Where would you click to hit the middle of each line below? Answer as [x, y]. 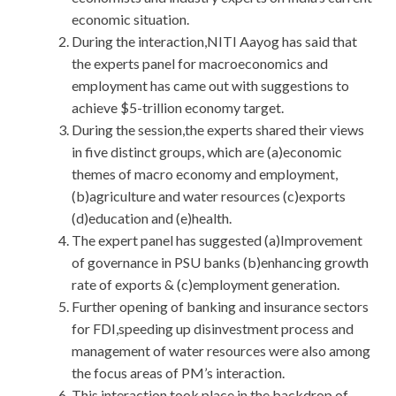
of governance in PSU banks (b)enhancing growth [220, 263]
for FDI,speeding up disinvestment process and [213, 329]
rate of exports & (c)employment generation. [206, 285]
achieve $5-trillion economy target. [178, 108]
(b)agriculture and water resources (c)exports [209, 196]
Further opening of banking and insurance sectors [220, 307]
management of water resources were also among [221, 351]
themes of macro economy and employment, [205, 174]
